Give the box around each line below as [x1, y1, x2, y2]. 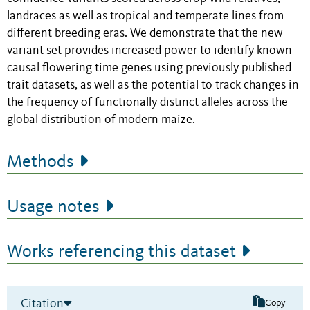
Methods [7, 152, 74, 171]
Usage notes [7, 197, 100, 216]
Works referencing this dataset [7, 242, 236, 261]
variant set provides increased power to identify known [7, 44, 292, 57]
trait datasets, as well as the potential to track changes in [7, 79, 299, 91]
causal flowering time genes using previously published [7, 62, 291, 74]
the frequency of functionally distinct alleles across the [7, 96, 288, 109]
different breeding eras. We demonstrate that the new [7, 27, 283, 39]
